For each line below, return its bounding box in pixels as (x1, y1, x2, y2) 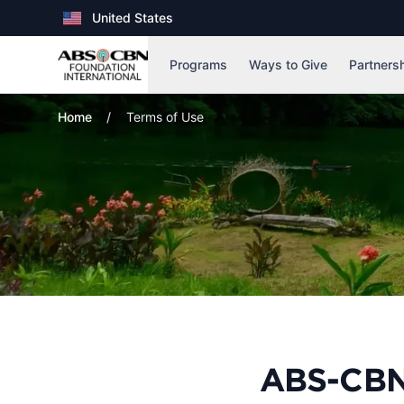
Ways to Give (249, 56, 327, 72)
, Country (62, 18, 125, 37)
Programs (170, 56, 227, 72)
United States (92, 10, 173, 25)
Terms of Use (126, 109, 204, 124)
